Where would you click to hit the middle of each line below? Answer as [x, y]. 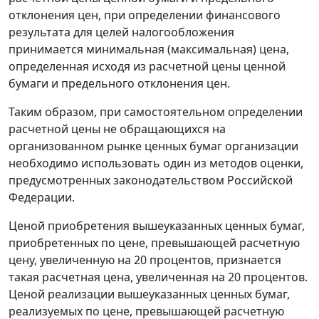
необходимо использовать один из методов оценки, [156, 163]
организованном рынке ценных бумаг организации [153, 146]
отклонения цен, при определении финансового [145, 15]
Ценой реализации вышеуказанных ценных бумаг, [149, 294]
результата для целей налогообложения [121, 32]
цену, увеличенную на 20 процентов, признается [145, 260]
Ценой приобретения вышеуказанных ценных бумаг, [157, 226]
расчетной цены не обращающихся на [117, 129]
